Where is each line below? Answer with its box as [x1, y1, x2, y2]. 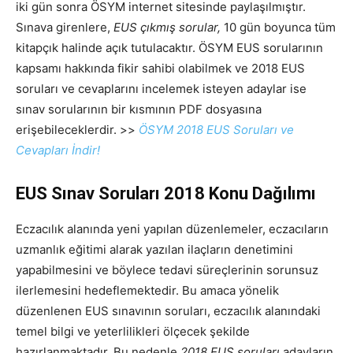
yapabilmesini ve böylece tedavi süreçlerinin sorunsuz [16, 262, 318, 278]
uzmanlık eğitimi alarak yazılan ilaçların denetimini [16, 242, 293, 258]
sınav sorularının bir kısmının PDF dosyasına [16, 102, 262, 117]
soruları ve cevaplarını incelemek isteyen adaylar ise [16, 81, 307, 97]
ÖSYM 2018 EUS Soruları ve [139, 122, 294, 138]
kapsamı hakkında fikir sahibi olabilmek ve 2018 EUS [16, 61, 305, 76]
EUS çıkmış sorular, [113, 20, 224, 35]
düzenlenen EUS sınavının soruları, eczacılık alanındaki [16, 303, 321, 319]
